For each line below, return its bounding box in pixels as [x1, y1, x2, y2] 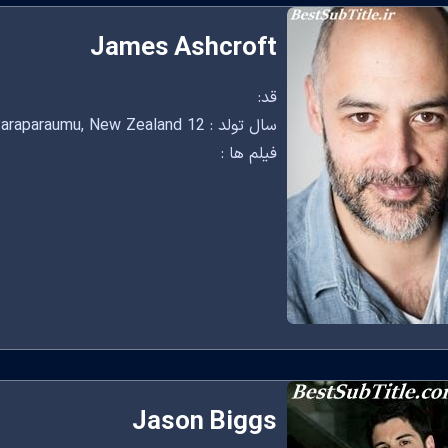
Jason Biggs [131, 403, 277, 442]
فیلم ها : [220, 142, 277, 166]
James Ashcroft [89, 29, 277, 68]
